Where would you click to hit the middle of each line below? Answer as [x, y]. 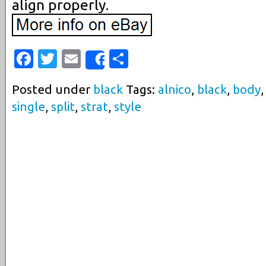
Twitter [88, 59]
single [28, 107]
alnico [175, 90]
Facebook [75, 59]
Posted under [53, 90]
